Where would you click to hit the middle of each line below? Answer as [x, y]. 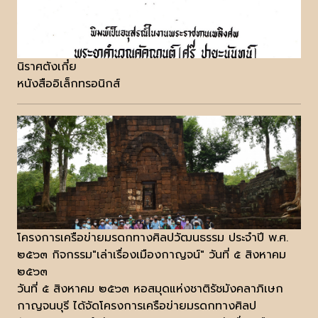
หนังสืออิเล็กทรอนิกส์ [68, 84]
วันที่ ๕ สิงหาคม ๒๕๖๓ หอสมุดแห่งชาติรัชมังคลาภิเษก [150, 289]
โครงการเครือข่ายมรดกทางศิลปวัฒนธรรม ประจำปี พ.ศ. [153, 238]
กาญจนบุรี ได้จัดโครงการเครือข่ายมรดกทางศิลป [137, 306]
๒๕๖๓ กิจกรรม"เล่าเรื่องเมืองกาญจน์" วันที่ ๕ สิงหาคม [152, 255]
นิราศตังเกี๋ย [47, 67]
